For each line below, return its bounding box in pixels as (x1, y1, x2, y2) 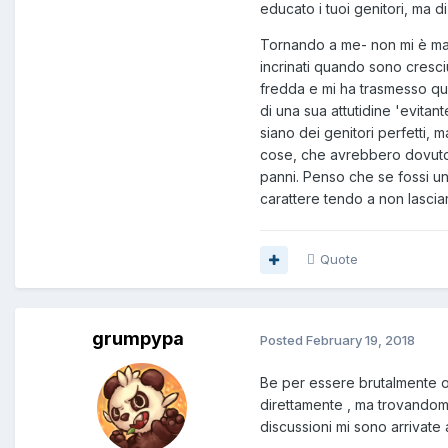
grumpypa (91, 328, 184, 350)
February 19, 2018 (306, 331, 415, 348)
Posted (260, 331, 306, 348)
